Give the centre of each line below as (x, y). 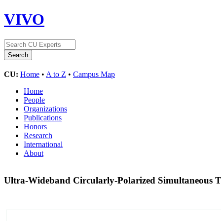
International (43, 144)
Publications (43, 117)
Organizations (45, 109)
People (34, 100)
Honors (35, 126)
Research (38, 135)
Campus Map (94, 74)
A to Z (56, 74)
